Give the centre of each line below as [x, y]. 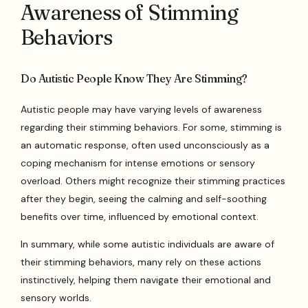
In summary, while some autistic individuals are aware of [148, 244]
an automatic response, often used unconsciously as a [145, 145]
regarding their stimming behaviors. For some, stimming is [152, 127]
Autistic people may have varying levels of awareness [142, 109]
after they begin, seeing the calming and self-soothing [144, 198]
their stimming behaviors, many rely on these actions [141, 262]
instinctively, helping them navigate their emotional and [146, 279]
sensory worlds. [56, 297]
